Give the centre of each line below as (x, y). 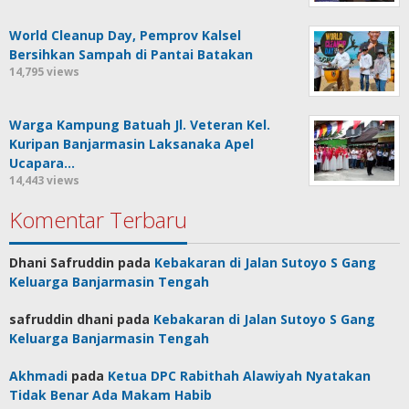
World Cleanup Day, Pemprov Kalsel (125, 35)
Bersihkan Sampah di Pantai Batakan (131, 54)
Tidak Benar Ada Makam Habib (110, 394)
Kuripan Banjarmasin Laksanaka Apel (131, 143)
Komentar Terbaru (98, 219)
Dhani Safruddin (62, 262)
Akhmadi (38, 375)
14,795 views (44, 71)
